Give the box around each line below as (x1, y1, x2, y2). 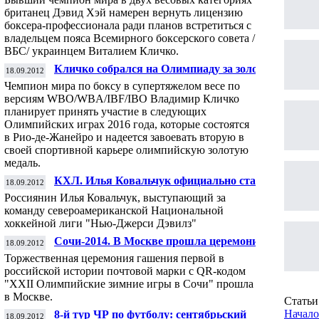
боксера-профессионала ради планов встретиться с (4, 19, 251, 31)
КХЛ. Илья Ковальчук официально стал (54, 174, 262, 187)
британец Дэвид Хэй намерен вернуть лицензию (4, 6, 243, 19)
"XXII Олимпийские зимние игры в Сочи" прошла (4, 278, 253, 290)
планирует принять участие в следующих (4, 105, 206, 117)
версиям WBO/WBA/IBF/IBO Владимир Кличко (4, 93, 239, 105)
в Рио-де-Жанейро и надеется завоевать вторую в (4, 131, 244, 143)
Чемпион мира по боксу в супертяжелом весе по (4, 80, 240, 92)
